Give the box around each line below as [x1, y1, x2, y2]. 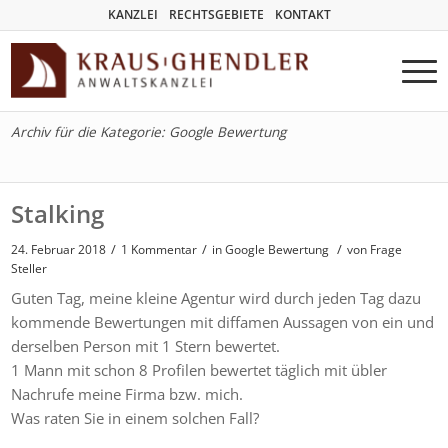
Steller [11, 260, 48, 276]
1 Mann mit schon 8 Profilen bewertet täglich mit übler [11, 359, 388, 380]
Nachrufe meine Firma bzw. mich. [11, 383, 244, 404]
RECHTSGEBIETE [168, 6, 264, 23]
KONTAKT [274, 6, 331, 23]
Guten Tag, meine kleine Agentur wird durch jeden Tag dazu [11, 287, 422, 308]
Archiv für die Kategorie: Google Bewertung [11, 123, 287, 141]
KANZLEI [107, 6, 158, 23]
